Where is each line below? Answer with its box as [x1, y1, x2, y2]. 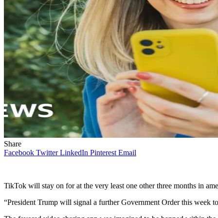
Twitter [36, 148, 58, 157]
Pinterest [90, 148, 116, 157]
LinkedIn [60, 148, 88, 157]
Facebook [4, 148, 34, 157]
